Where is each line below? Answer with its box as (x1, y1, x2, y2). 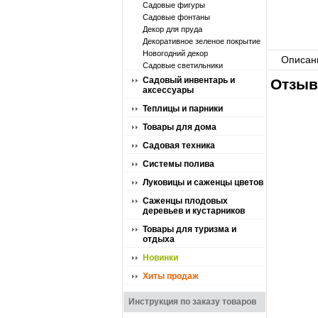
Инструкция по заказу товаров (128, 297, 256, 307)
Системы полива (143, 159, 214, 169)
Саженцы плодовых (143, 196, 228, 206)
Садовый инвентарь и (143, 75, 235, 85)
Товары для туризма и (143, 224, 236, 234)
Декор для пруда (143, 25, 202, 33)
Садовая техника (143, 141, 215, 150)
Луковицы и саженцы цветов (143, 177, 263, 187)
